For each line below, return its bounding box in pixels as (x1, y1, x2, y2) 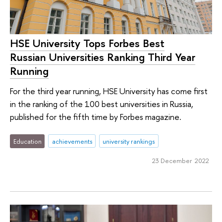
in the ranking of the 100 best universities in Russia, (10, 98, 193, 110)
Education (13, 136, 42, 146)
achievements (52, 136, 92, 146)
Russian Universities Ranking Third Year (10, 50, 195, 65)
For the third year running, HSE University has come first (10, 85, 208, 97)
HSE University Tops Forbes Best (10, 36, 165, 51)
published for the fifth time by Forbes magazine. (10, 111, 181, 123)
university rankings (103, 136, 155, 146)
